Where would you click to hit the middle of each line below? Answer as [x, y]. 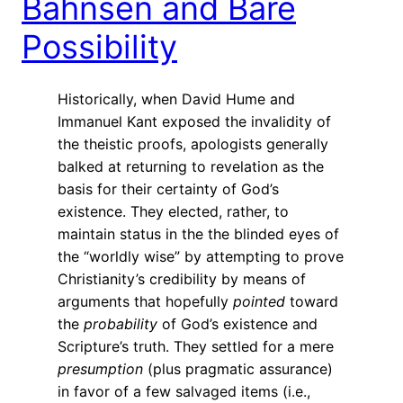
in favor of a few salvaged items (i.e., [184, 391]
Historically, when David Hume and [176, 99]
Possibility [99, 46]
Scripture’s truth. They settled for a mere [196, 346]
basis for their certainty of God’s [168, 188]
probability [121, 323]
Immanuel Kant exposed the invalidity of [194, 121]
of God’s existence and [237, 323]
